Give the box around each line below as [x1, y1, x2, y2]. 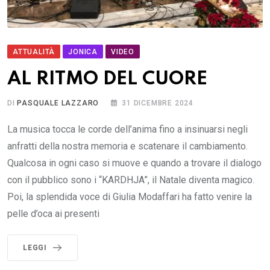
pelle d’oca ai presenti [7, 208, 99, 220]
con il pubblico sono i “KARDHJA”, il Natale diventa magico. [7, 174, 254, 186]
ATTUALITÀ [13, 48, 55, 57]
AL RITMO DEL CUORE [7, 70, 207, 89]
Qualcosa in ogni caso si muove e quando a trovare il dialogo [7, 157, 262, 169]
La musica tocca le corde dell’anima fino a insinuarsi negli [7, 124, 248, 136]
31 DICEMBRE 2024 [122, 99, 194, 108]
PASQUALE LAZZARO [17, 99, 99, 108]
